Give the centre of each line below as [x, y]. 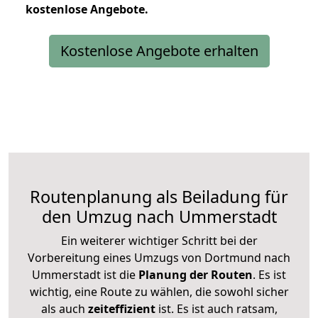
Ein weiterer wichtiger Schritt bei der [159, 240]
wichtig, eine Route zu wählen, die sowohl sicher [159, 291]
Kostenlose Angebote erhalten [159, 50]
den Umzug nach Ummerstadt [159, 216]
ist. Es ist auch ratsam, [216, 308]
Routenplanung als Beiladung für [159, 196]
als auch [64, 308]
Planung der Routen [194, 274]
